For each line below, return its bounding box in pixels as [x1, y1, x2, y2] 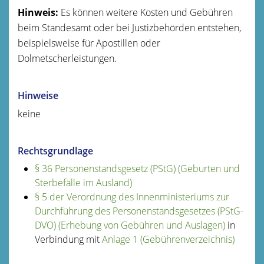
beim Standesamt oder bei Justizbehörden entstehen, [18, 21, 241, 34]
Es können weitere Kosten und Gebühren [58, 5, 233, 19]
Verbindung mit [34, 232, 102, 246]
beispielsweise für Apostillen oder [18, 36, 160, 49]
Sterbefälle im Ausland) [34, 176, 132, 189]
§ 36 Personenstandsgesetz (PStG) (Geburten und [34, 161, 240, 175]
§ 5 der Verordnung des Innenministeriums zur [34, 190, 229, 203]
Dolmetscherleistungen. [18, 51, 117, 65]
